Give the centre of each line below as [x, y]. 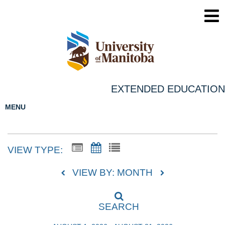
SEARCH [119, 207]
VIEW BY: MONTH [113, 173]
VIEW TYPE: [35, 150]
